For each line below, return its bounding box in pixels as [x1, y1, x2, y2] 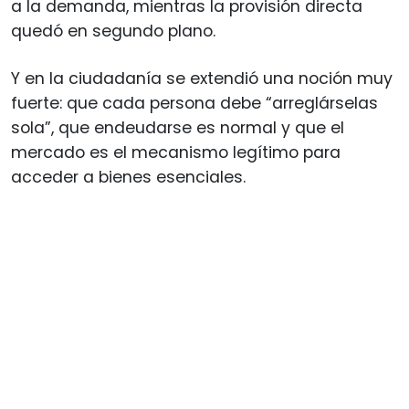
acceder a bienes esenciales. [11, 165, 246, 188]
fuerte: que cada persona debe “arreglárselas [11, 91, 378, 114]
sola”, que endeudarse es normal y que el [11, 116, 344, 139]
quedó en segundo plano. [11, 19, 215, 42]
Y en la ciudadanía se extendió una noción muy [11, 67, 393, 89]
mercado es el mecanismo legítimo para [11, 141, 341, 163]
